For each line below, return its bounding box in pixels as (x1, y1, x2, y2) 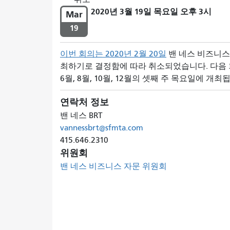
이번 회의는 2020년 (60, 49, 134, 59)
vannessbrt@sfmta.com (60, 123, 143, 132)
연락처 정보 (60, 97, 109, 108)
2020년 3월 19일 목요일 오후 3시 (91, 6, 212, 16)
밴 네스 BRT (60, 110, 102, 120)
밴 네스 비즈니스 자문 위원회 (60, 161, 167, 171)
